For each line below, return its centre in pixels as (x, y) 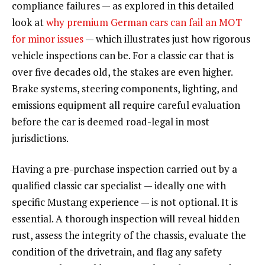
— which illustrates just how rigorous (167, 38)
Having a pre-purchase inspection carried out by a (125, 169)
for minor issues (48, 38)
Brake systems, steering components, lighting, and (125, 88)
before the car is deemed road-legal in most (111, 121)
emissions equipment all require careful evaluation (126, 105)
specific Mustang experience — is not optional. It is (125, 202)
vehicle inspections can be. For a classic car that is (123, 55)
